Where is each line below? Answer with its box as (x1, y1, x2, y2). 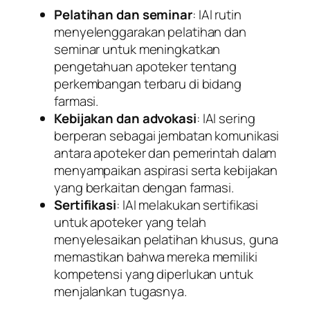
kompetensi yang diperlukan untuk (54, 265, 253, 284)
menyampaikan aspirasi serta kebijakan (54, 161, 278, 180)
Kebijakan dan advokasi (54, 109, 197, 128)
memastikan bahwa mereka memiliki (54, 248, 257, 266)
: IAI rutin (192, 6, 241, 24)
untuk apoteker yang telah (54, 213, 206, 232)
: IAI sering (196, 109, 255, 128)
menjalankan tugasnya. (54, 282, 187, 301)
